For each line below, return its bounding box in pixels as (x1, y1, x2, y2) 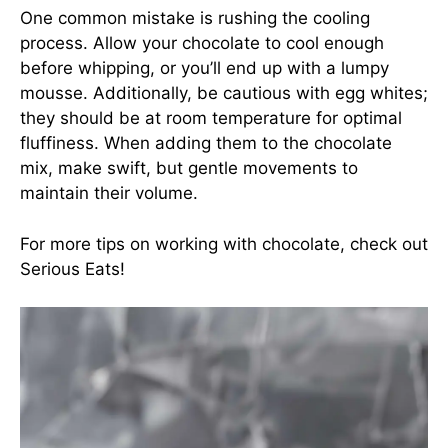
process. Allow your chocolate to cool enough (20, 33, 384, 53)
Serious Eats (20, 258, 120, 279)
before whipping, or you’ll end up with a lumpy (20, 58, 389, 78)
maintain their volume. (20, 183, 198, 203)
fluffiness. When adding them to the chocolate (20, 133, 392, 153)
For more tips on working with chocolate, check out (20, 233, 428, 254)
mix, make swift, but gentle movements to (20, 158, 358, 178)
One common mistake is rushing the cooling (20, 8, 370, 28)
